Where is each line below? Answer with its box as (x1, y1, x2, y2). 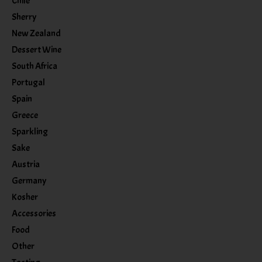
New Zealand (12, 27, 61, 39)
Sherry (12, 11, 36, 23)
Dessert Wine (12, 43, 61, 56)
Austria (12, 158, 40, 170)
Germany (12, 174, 46, 187)
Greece (12, 109, 38, 121)
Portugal (12, 76, 45, 88)
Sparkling (12, 125, 48, 137)
